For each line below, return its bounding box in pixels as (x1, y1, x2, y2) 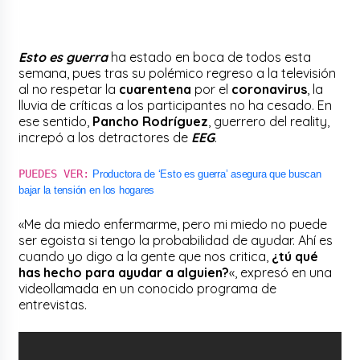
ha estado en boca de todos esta (108, 48, 312, 65)
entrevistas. (18, 296, 88, 313)
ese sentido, (18, 112, 93, 129)
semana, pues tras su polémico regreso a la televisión (18, 64, 337, 81)
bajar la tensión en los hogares (18, 183, 155, 196)
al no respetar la (18, 80, 120, 97)
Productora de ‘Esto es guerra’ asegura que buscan (92, 167, 321, 180)
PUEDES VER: (18, 166, 90, 180)
